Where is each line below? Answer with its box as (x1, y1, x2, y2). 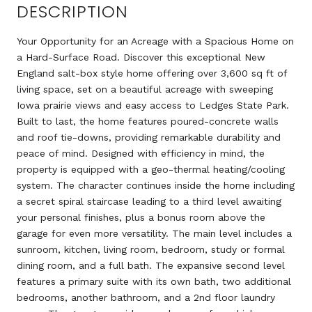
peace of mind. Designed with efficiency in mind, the (17, 147, 265, 159)
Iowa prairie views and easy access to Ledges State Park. (17, 99, 289, 111)
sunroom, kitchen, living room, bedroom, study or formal (17, 243, 285, 255)
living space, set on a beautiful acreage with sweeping (17, 83, 273, 95)
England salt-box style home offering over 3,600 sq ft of (17, 67, 287, 79)
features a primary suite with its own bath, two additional (17, 275, 291, 287)
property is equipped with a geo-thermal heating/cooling (17, 163, 285, 175)
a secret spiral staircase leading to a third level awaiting (17, 195, 281, 207)
